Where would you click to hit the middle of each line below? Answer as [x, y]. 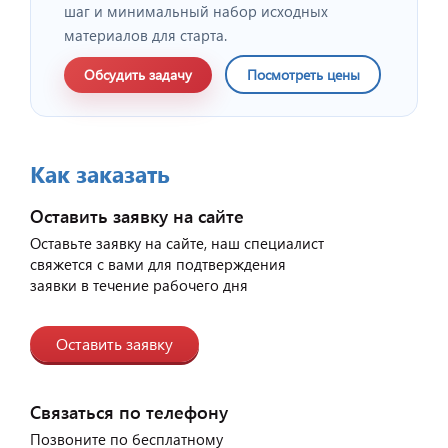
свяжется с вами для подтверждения [158, 264]
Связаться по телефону [129, 412]
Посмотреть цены [303, 74]
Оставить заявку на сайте [137, 216]
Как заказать [100, 174]
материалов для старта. [145, 35]
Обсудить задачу [138, 74]
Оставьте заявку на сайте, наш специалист [177, 243]
